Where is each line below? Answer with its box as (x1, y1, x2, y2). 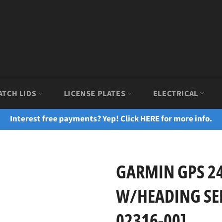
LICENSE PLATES (63, 88, 127, 99)
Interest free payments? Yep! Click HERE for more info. (10, 113, 212, 125)
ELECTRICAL (153, 88, 200, 99)
